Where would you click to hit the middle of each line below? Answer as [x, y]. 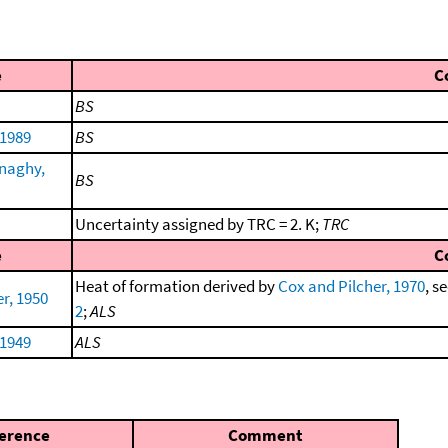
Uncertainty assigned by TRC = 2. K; [198, 224]
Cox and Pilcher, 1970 [351, 286]
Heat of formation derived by [176, 286]
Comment [265, 435]
